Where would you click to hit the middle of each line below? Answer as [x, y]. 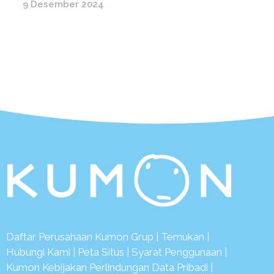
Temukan [183, 237]
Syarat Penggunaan [177, 252]
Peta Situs [101, 252]
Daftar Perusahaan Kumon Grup [80, 237]
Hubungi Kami [39, 252]
